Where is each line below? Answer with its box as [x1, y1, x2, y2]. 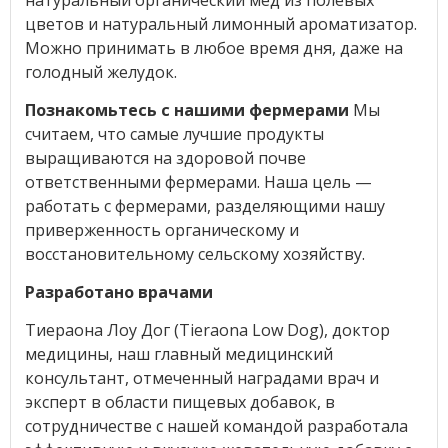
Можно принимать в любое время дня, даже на [24, 36, 403, 59]
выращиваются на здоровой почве [24, 146, 306, 169]
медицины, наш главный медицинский [24, 342, 333, 365]
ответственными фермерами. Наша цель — [24, 170, 372, 193]
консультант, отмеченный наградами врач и [24, 366, 379, 389]
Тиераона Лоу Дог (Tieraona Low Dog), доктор [24, 318, 390, 341]
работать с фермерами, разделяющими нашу [24, 194, 385, 217]
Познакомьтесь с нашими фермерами [24, 98, 349, 121]
